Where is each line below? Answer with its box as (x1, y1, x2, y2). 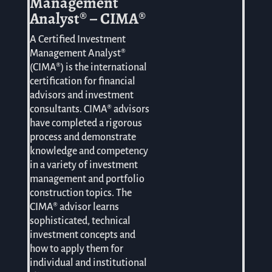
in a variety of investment (29, 159, 138, 171)
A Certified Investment (29, 33, 126, 45)
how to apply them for (29, 243, 123, 254)
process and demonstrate (29, 131, 136, 143)
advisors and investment (29, 89, 134, 101)
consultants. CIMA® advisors (29, 103, 149, 115)
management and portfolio (29, 173, 144, 185)
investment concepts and (29, 229, 135, 240)
